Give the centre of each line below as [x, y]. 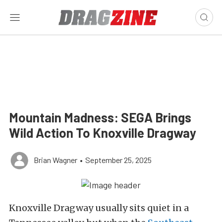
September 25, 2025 [118, 160]
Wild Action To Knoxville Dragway [103, 133]
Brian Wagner [55, 160]
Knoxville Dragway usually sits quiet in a [99, 208]
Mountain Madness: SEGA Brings [100, 117]
